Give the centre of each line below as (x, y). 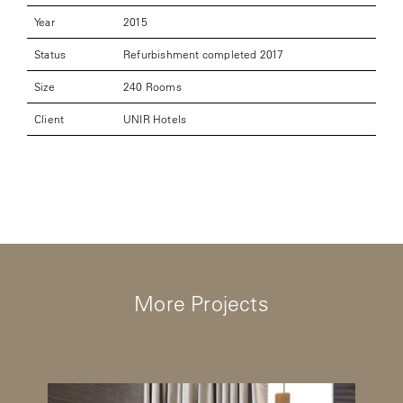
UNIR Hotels (155, 119)
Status (50, 54)
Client (49, 119)
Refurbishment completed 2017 (204, 54)
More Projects (201, 304)
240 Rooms (152, 87)
